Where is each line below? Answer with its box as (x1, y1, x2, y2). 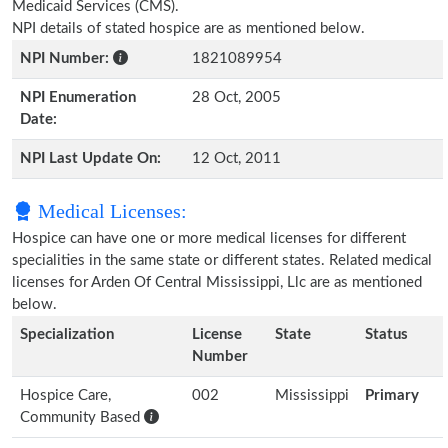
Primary (365, 388, 419, 403)
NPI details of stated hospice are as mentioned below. (12, 21, 365, 36)
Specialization (20, 327, 114, 342)
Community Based (20, 410, 144, 425)
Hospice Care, (20, 388, 111, 403)
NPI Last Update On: (20, 151, 161, 166)
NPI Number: (20, 51, 113, 66)
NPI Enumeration (20, 90, 136, 105)
